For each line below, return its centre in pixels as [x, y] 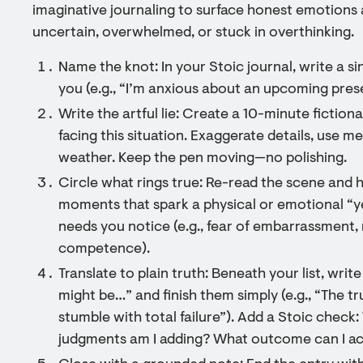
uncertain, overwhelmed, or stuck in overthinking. [193, 33]
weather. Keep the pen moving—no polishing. [203, 159]
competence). [104, 250]
